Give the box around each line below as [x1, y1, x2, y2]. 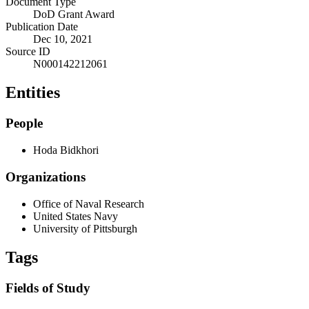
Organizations [6, 169, 86, 184]
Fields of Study [6, 281, 90, 296]
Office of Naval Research [33, 197, 144, 210]
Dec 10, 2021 [33, 32, 92, 45]
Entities [6, 83, 60, 102]
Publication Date [6, 20, 78, 32]
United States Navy [33, 210, 118, 222]
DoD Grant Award [33, 8, 114, 20]
